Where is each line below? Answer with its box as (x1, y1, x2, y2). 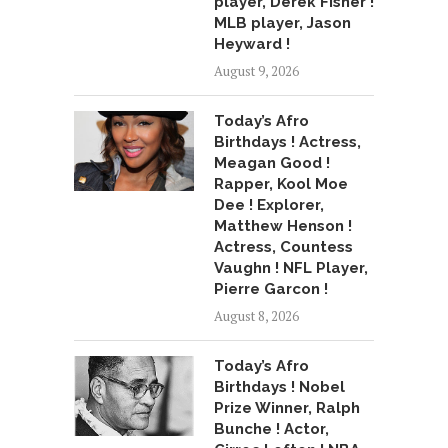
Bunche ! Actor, (214, 419, 329, 438)
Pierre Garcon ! (214, 279, 328, 298)
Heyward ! (214, 34, 290, 53)
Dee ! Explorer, (214, 195, 324, 214)
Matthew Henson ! (214, 216, 352, 235)
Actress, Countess (214, 237, 353, 256)
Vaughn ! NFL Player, (214, 258, 368, 277)
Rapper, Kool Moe (214, 174, 348, 193)
